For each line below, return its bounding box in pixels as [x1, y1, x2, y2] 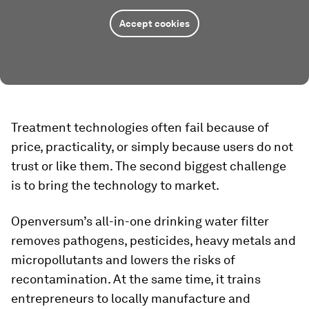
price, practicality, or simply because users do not [11, 139, 293, 154]
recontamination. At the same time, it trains [11, 272, 261, 287]
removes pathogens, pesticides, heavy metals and [11, 233, 296, 248]
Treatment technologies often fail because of [11, 120, 269, 135]
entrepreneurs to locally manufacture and [11, 291, 250, 306]
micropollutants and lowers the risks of [11, 252, 235, 268]
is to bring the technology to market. [11, 178, 219, 193]
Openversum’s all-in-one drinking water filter [11, 214, 269, 229]
